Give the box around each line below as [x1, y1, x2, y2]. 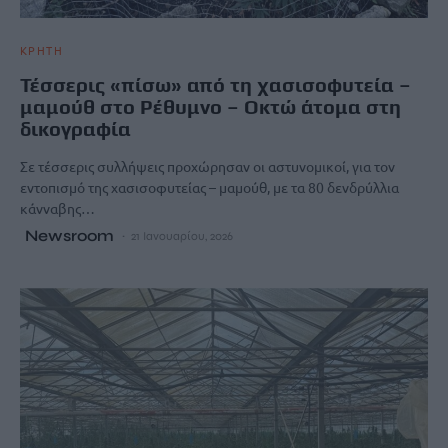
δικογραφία [20, 117, 131, 141]
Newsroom [25, 226, 114, 246]
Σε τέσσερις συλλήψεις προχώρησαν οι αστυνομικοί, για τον [20, 157, 395, 176]
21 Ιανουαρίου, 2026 [131, 229, 233, 244]
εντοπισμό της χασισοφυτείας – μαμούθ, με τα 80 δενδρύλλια [20, 178, 399, 197]
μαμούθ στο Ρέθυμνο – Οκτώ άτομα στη [20, 95, 401, 119]
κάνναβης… [20, 199, 95, 218]
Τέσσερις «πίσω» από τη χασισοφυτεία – [20, 73, 411, 97]
